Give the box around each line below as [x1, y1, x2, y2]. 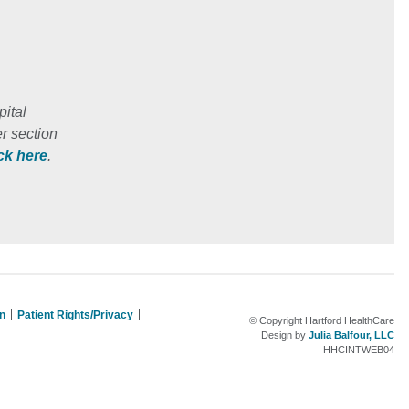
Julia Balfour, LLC [308, 330, 394, 341]
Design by [260, 330, 309, 341]
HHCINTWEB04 [322, 344, 394, 355]
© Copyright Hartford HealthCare [248, 315, 394, 326]
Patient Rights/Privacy [17, 309, 134, 321]
